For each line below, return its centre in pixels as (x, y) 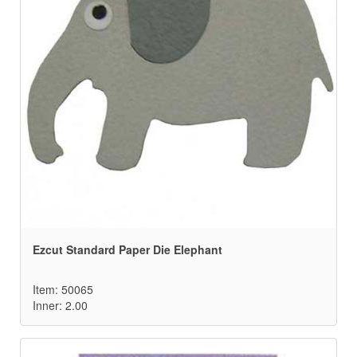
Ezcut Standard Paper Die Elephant (127, 250)
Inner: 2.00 (60, 306)
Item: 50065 (63, 290)
